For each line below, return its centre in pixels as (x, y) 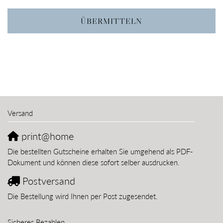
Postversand (48, 181)
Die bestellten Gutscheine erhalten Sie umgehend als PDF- (100, 152)
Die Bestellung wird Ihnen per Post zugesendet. (83, 196)
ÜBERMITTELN (111, 21)
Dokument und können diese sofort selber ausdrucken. (94, 163)
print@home (46, 136)
